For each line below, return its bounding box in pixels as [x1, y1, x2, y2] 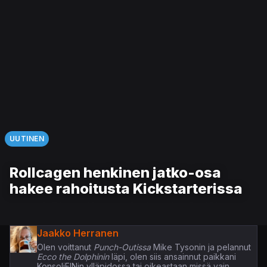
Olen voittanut [36, 242, 91, 253]
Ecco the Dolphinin [36, 252, 109, 262]
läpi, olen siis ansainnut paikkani [108, 252, 236, 262]
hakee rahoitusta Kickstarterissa [10, 180, 243, 198]
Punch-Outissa [91, 242, 151, 253]
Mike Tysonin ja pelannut [150, 242, 251, 253]
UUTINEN [10, 134, 45, 144]
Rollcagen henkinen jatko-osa [10, 164, 221, 182]
